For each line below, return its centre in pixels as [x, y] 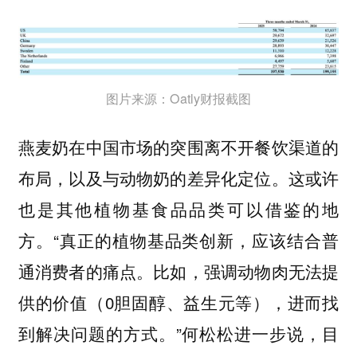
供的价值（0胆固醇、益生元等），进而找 [178, 302]
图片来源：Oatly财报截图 [178, 98]
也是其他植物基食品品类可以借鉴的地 [178, 209]
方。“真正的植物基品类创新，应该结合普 [178, 240]
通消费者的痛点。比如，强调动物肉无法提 [178, 271]
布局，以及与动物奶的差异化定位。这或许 [178, 178]
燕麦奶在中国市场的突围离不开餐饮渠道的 [178, 147]
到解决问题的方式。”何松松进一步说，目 [178, 333]
